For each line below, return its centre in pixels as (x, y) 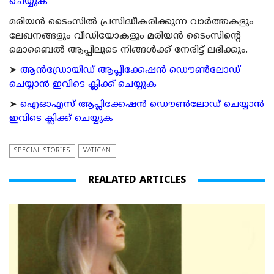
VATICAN (97, 151)
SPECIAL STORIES (42, 151)
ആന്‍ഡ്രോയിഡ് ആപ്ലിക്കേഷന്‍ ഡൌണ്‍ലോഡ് (130, 71)
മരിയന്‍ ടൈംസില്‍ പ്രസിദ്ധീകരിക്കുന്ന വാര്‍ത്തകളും (131, 23)
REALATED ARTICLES (137, 181)
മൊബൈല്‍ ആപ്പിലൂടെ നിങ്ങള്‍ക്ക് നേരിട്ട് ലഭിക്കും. (128, 51)
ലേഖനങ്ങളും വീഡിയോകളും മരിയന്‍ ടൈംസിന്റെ (125, 37)
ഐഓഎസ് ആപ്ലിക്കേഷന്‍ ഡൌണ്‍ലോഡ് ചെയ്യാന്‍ (142, 105)
